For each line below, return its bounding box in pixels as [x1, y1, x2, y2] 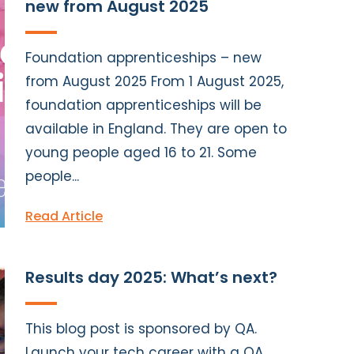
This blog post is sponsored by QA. [25, 318, 257, 338]
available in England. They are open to [25, 119, 287, 138]
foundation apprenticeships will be [25, 95, 262, 115]
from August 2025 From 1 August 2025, [25, 71, 284, 91]
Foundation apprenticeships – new [25, 47, 262, 67]
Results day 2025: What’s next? [25, 265, 277, 288]
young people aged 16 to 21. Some [25, 142, 257, 162]
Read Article [25, 206, 103, 225]
